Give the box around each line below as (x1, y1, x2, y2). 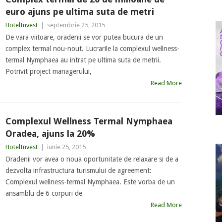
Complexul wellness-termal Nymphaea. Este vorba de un (5, 178, 175, 186)
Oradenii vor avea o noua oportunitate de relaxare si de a (5, 155, 178, 163)
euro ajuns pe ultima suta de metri (5, 6, 154, 17)
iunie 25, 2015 (47, 143, 86, 151)
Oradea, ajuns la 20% (5, 128, 95, 139)
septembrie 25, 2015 (47, 21, 105, 29)
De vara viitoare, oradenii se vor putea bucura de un (5, 33, 163, 41)
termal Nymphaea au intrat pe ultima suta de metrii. (5, 56, 161, 64)
